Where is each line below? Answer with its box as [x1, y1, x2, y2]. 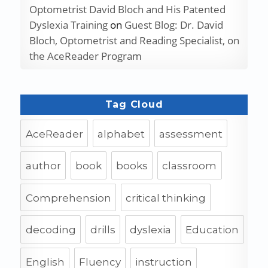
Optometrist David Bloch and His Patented [29, 2, 226, 17]
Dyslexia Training [29, 18, 108, 32]
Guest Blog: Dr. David [124, 18, 223, 32]
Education [185, 224, 239, 236]
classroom [162, 160, 217, 172]
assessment [159, 127, 223, 140]
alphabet [97, 127, 145, 140]
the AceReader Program [29, 49, 142, 63]
